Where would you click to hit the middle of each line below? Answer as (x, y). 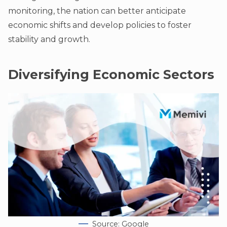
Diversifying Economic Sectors (111, 75)
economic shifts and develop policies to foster (100, 25)
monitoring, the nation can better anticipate (97, 11)
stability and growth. (49, 40)
